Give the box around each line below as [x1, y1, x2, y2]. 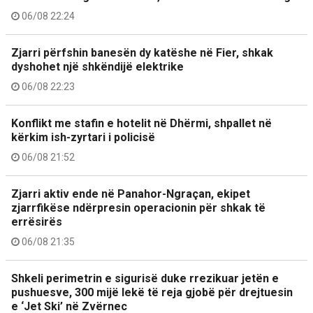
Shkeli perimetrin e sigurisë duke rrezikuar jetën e [11, 272, 279, 285]
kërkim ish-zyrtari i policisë [11, 131, 155, 144]
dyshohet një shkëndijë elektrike [11, 60, 184, 73]
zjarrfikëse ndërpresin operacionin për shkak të [11, 201, 265, 214]
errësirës [11, 215, 62, 228]
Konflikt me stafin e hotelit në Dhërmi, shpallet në [11, 117, 272, 130]
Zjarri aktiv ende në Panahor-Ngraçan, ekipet [11, 187, 250, 201]
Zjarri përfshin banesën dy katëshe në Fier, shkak [11, 46, 273, 59]
